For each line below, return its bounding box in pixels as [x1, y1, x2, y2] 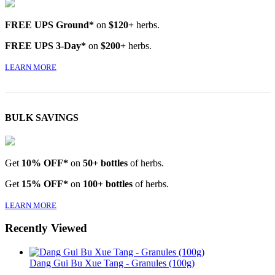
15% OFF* [21, 178, 68, 189]
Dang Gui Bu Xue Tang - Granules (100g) [29, 257, 195, 268]
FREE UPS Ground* [5, 20, 94, 31]
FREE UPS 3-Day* [5, 41, 86, 52]
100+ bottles [83, 178, 133, 189]
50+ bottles [83, 157, 128, 168]
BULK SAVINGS [5, 112, 79, 123]
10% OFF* [21, 157, 68, 168]
